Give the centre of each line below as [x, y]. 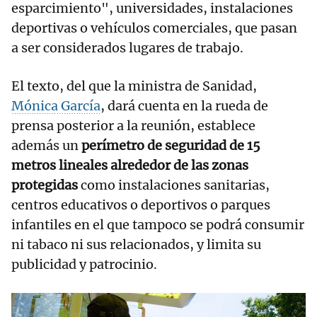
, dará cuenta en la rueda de [184, 105]
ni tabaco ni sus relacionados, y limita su [136, 244]
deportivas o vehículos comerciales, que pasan [154, 28]
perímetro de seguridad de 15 [171, 145]
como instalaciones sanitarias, [174, 185]
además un [46, 145]
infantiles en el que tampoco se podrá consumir [158, 224]
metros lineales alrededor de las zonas [130, 165]
